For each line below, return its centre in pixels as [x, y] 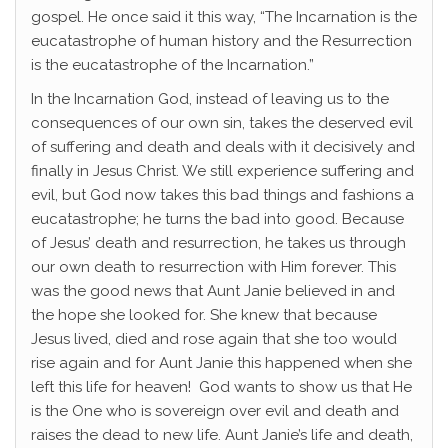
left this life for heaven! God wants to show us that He [221, 387]
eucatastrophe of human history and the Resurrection [221, 41]
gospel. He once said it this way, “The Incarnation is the [224, 17]
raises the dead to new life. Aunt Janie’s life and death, [222, 435]
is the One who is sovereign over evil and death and [215, 411]
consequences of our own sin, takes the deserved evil [222, 123]
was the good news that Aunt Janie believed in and [213, 291]
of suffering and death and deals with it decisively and [223, 147]
